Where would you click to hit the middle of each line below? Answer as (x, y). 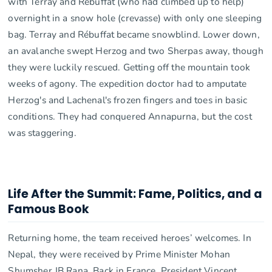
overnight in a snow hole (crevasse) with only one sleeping (135, 18)
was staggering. (42, 133)
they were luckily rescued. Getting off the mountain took (129, 67)
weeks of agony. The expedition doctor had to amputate (127, 84)
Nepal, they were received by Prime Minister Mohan (119, 254)
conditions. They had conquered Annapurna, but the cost (130, 117)
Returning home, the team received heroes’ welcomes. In (130, 238)
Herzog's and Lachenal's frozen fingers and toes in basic (128, 100)
